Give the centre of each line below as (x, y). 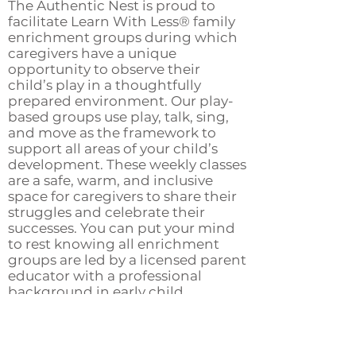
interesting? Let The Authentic (112, 323)
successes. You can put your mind (122, 228)
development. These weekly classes (127, 164)
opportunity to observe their (104, 69)
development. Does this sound (112, 308)
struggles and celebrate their (106, 212)
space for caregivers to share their (122, 196)
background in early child (96, 292)
